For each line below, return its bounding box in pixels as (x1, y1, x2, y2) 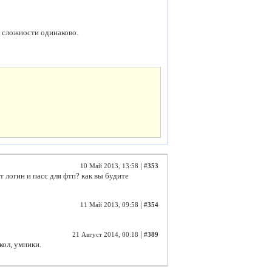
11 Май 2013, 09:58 (80, 202, 138, 208)
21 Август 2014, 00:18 (72, 231, 138, 238)
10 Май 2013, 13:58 (80, 163, 138, 169)
